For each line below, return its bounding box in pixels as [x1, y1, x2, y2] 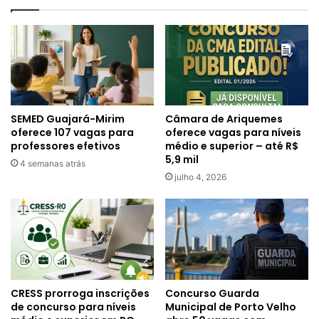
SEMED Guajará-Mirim [11, 112, 125, 127]
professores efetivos [11, 139, 120, 154]
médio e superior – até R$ [165, 139, 298, 154]
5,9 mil [165, 152, 199, 167]
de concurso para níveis [11, 299, 136, 314]
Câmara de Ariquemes [165, 112, 283, 127]
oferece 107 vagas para [11, 125, 134, 140]
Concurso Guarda [165, 286, 259, 300]
